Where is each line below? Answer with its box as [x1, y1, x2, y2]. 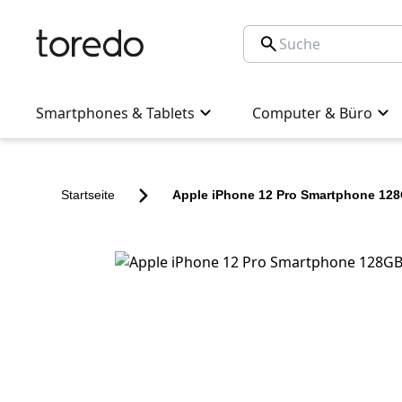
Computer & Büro [252, 103, 372, 124]
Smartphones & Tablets [36, 103, 195, 124]
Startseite [61, 188, 115, 203]
